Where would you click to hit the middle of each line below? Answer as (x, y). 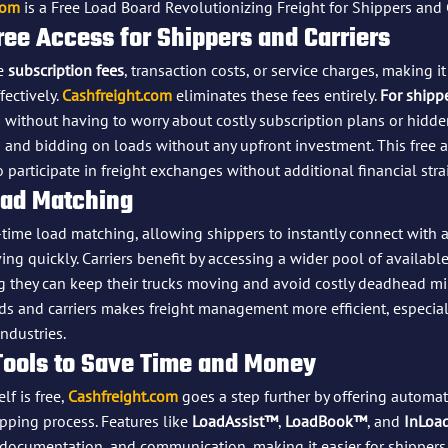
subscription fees (66, 69)
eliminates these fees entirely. (276, 94)
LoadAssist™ (235, 420)
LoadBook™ (326, 420)
